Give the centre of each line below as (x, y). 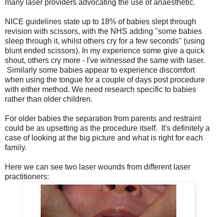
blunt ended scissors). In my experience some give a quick (105, 50)
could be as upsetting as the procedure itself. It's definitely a (107, 128)
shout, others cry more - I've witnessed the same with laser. (105, 60)
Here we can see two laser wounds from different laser (98, 167)
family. (16, 147)
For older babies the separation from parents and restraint (103, 118)
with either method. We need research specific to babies (101, 89)
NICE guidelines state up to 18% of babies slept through (101, 21)
